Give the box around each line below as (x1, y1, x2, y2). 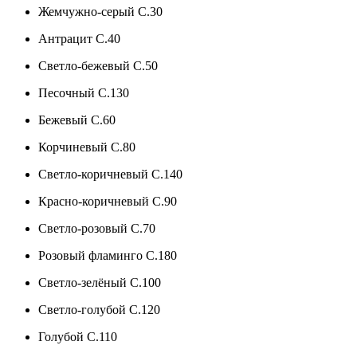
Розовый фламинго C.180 (38, 248, 177, 262)
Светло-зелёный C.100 (38, 275, 161, 289)
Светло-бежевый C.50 (38, 58, 158, 73)
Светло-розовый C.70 (38, 221, 155, 235)
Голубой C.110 (38, 329, 117, 343)
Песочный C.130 (38, 85, 129, 100)
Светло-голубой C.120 (38, 302, 160, 316)
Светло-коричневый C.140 (38, 167, 182, 181)
